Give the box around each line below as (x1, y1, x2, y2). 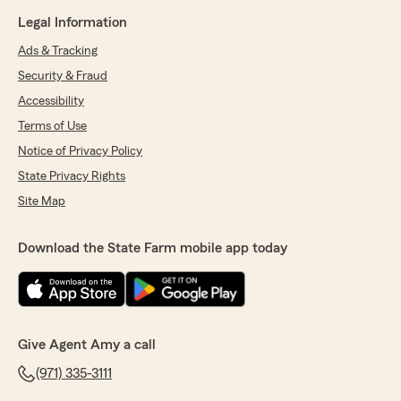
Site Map (18, 195, 65, 209)
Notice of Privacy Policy (18, 145, 142, 158)
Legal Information (18, 15, 127, 30)
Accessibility (18, 95, 84, 108)
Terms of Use (18, 120, 87, 133)
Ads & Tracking (18, 45, 98, 58)
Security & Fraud (18, 70, 107, 83)
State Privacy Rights (18, 170, 125, 183)
